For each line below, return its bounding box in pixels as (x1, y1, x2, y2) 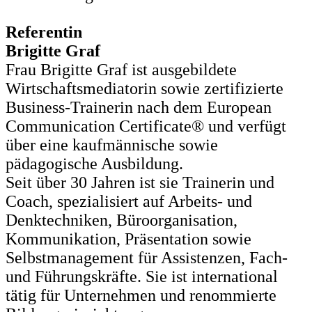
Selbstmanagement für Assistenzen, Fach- (6, 249, 288, 267)
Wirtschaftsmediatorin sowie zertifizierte (6, 79, 283, 98)
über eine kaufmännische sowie (6, 136, 218, 155)
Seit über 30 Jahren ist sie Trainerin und (6, 173, 274, 192)
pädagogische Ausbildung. (6, 155, 183, 173)
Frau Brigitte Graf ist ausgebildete (6, 61, 237, 79)
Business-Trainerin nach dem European (6, 98, 272, 117)
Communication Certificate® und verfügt (6, 117, 286, 136)
